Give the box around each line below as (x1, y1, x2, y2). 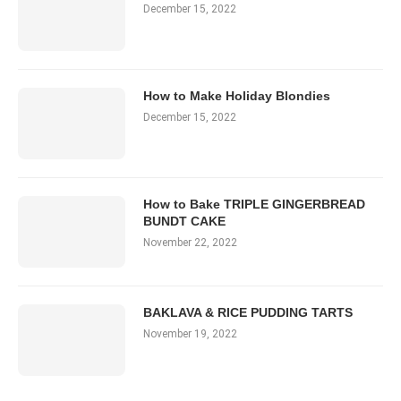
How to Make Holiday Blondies (143, 89, 330, 104)
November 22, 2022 (143, 236, 237, 250)
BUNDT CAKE (143, 214, 226, 229)
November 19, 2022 (143, 328, 237, 341)
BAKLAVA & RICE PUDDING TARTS (143, 305, 353, 320)
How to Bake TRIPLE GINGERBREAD (143, 197, 365, 212)
